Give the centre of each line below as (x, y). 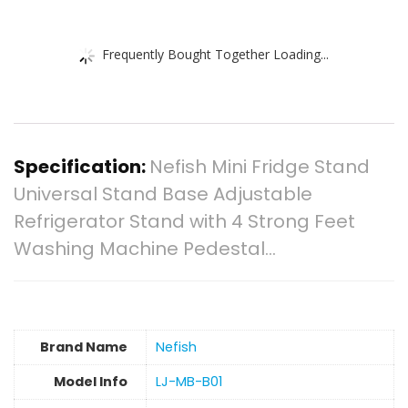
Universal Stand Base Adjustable (163, 194)
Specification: (82, 167)
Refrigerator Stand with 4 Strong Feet (184, 222)
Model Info (91, 382)
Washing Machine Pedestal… (145, 249)
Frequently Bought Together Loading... (215, 54)
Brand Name (84, 347)
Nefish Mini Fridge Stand (260, 167)
